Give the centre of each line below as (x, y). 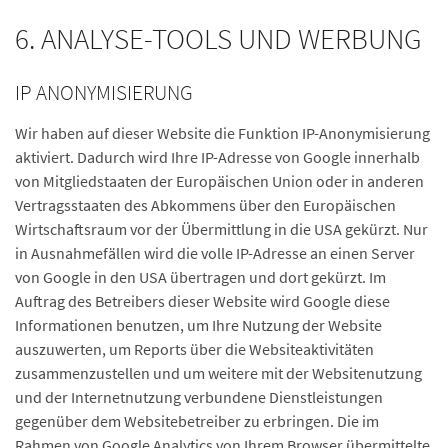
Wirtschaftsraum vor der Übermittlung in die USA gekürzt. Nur (221, 229)
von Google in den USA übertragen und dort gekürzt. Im (200, 277)
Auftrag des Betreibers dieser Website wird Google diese (202, 301)
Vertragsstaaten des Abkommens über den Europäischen (205, 205)
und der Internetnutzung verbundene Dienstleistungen (199, 397)
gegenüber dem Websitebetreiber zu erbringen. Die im (197, 421)
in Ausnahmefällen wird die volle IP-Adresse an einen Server (215, 253)
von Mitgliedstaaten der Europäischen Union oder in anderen (219, 181)
